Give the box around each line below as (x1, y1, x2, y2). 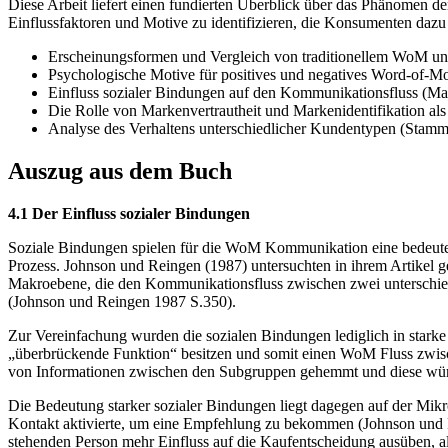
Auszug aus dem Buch (8, 158, 232, 185)
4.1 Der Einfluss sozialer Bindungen (8, 205, 250, 223)
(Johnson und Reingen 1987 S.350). (8, 293, 236, 311)
